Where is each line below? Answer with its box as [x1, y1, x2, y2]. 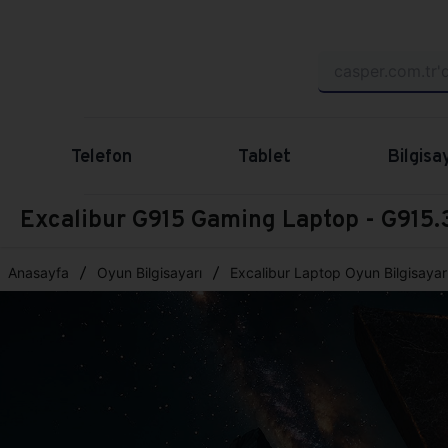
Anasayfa [8, 264, 69, 281]
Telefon [71, 144, 132, 167]
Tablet [238, 144, 291, 167]
